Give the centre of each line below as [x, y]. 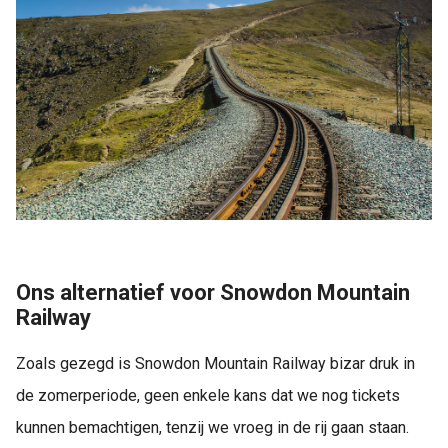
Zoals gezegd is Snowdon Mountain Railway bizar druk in [215, 364]
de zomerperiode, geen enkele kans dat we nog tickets [208, 396]
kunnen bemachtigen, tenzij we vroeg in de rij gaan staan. [212, 428]
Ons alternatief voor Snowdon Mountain [213, 292]
